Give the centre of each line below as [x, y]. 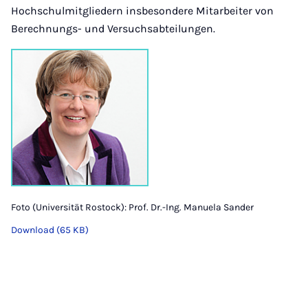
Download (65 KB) [50, 230]
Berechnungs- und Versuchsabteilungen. [113, 29]
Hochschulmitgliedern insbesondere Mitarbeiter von [142, 11]
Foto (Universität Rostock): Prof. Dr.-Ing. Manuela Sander [132, 207]
